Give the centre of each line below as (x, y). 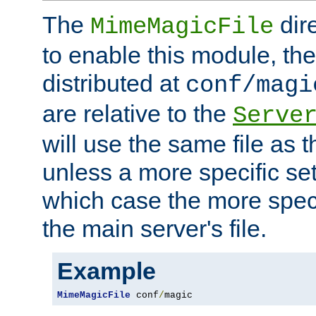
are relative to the (138, 114)
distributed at (114, 84)
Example (107, 271)
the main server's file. (154, 229)
